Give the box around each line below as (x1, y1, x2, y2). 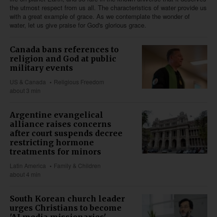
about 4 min (10, 170, 41, 178)
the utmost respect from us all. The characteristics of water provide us (10, 2, 207, 12)
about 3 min (10, 86, 41, 94)
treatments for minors (10, 146, 101, 156)
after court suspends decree (10, 128, 123, 138)
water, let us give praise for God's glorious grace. (10, 20, 146, 30)
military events (10, 62, 73, 73)
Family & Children (54, 161, 101, 170)
